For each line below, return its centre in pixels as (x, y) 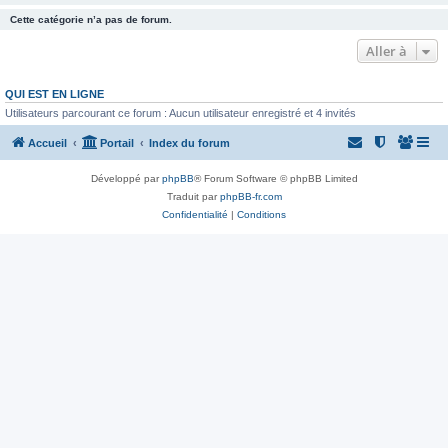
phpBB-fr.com (250, 197)
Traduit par (193, 197)
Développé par (126, 179)
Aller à (386, 50)
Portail (117, 143)
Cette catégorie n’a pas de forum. (91, 19)
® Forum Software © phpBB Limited (275, 179)
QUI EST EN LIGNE (54, 93)
